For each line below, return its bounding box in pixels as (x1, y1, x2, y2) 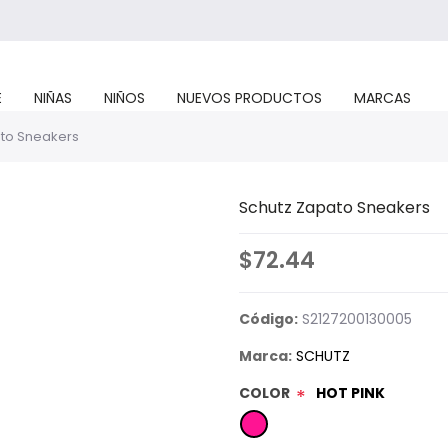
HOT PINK (316, 383, 385, 403)
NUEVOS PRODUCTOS (177, 88, 322, 108)
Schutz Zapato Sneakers (239, 196, 430, 219)
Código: (239, 309, 298, 329)
